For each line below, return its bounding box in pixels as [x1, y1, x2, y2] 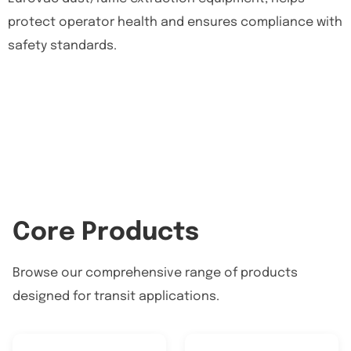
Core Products [13, 220, 199, 246]
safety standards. [8, 39, 117, 52]
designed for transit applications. [13, 290, 219, 303]
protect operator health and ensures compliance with [8, 16, 342, 29]
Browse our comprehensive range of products [13, 266, 298, 280]
